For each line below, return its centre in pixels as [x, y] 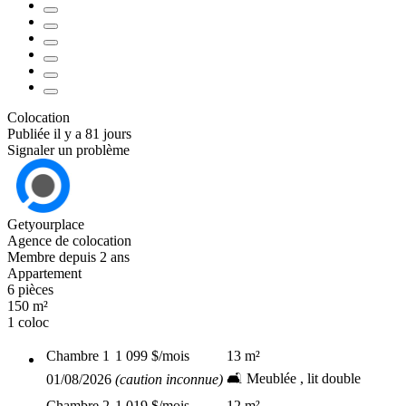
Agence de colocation [69, 241]
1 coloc [28, 322]
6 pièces [30, 290]
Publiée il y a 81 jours [69, 134]
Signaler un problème [68, 150]
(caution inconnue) [169, 379]
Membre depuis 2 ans [68, 257]
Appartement [44, 273]
